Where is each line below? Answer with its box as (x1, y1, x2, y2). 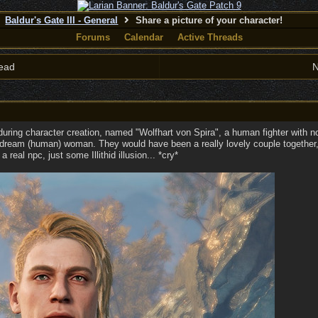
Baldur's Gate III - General (5, 15, 119, 26)
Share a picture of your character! (133, 15, 283, 26)
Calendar (124, 32, 163, 43)
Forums (75, 32, 110, 43)
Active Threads (177, 32, 243, 43)
